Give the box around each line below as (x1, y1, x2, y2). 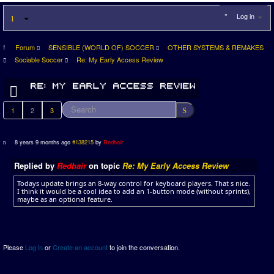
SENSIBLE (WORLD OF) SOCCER (48, 42, 154, 52)
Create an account (53, 242, 108, 252)
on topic (86, 160, 122, 171)
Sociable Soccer (15, 54, 64, 64)
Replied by (14, 160, 57, 171)
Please (3, 242, 25, 252)
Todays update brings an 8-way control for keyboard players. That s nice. (17, 179, 250, 188)
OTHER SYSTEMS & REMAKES (168, 42, 264, 52)
